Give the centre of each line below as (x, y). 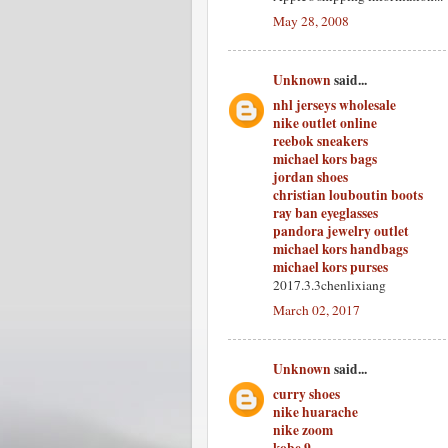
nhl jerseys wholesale (334, 105)
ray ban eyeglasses (325, 213)
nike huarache (315, 412)
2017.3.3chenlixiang (329, 285)
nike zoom (303, 430)
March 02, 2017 (316, 309)
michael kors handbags (340, 249)
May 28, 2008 (311, 20)
